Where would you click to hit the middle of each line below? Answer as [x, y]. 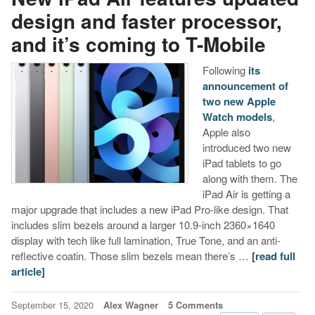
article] [28, 271]
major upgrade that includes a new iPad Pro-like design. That [149, 209]
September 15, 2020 [53, 304]
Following [225, 70]
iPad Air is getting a [246, 193]
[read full [273, 256]
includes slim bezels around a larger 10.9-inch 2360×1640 [143, 224]
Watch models [237, 116]
